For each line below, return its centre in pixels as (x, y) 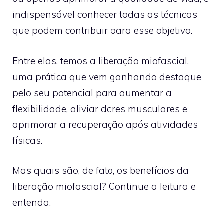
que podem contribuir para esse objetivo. (104, 30)
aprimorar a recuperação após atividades (105, 124)
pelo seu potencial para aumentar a (92, 92)
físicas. (29, 140)
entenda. (32, 202)
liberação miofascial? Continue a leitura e (104, 186)
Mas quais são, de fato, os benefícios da (101, 170)
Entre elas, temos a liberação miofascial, (101, 60)
